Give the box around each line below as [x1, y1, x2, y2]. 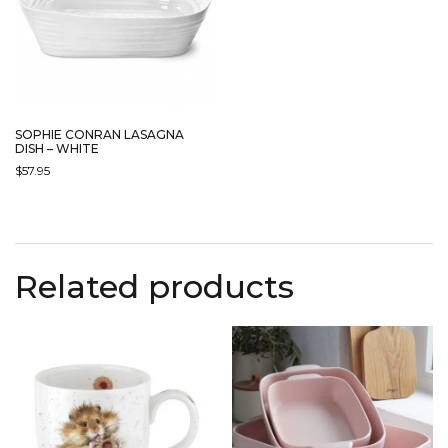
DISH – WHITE [15, 141, 99, 157]
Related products [15, 266, 294, 306]
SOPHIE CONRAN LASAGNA [15, 127, 184, 143]
